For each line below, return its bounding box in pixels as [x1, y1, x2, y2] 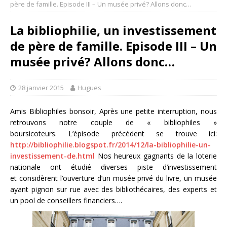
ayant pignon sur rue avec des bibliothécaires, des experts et [10, 184, 217, 194]
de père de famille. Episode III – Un [10, 37, 217, 54]
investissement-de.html [10, 151, 95, 161]
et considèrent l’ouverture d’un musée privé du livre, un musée [10, 173, 217, 183]
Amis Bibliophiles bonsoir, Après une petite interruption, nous [10, 106, 217, 116]
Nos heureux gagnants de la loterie [95, 151, 217, 161]
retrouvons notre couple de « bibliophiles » [10, 118, 217, 127]
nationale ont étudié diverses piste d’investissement [10, 162, 217, 172]
